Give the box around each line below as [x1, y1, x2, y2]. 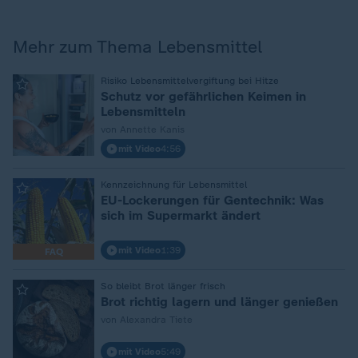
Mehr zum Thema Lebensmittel [13, 36, 262, 58]
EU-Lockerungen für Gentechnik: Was [101, 193, 324, 208]
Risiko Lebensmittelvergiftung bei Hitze [101, 75, 279, 86]
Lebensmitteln [101, 104, 185, 119]
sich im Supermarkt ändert [101, 208, 261, 223]
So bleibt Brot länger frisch [101, 280, 225, 292]
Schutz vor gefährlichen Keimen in [101, 89, 306, 104]
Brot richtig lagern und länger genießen [101, 294, 338, 309]
